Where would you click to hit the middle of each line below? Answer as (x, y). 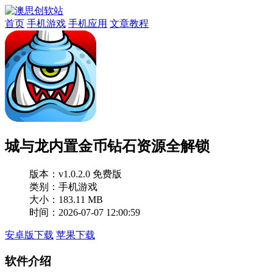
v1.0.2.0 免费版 (90, 174)
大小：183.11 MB (66, 199)
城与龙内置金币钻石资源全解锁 (107, 146)
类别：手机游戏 (63, 186)
